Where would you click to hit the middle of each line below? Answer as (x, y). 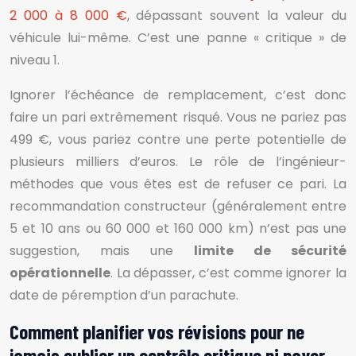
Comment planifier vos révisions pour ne (157, 331)
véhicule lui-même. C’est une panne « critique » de (178, 38)
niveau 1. (35, 60)
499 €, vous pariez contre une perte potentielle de (178, 139)
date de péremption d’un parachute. (124, 295)
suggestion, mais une (102, 251)
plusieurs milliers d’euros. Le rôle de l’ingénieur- (178, 162)
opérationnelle (60, 273)
